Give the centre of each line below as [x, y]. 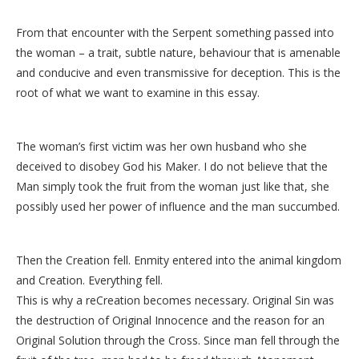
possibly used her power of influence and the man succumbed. [178, 206]
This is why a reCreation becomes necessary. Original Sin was [175, 300]
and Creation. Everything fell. [89, 280]
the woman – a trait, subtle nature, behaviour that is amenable [178, 52]
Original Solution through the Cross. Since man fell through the [178, 340]
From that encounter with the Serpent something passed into [175, 32]
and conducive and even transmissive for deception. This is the [178, 72]
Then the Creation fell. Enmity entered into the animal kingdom [179, 260]
